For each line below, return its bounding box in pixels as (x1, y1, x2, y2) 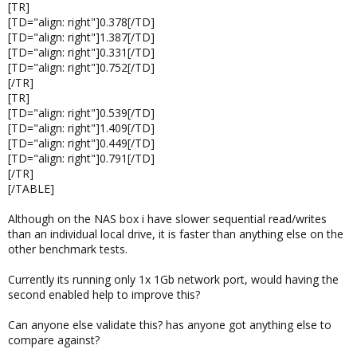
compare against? (8, 332, 100, 347)
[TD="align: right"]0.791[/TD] (8, 151, 155, 166)
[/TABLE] (8, 181, 54, 196)
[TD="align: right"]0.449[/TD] (8, 135, 155, 151)
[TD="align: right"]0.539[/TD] (8, 105, 155, 120)
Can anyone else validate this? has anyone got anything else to (8, 317, 331, 332)
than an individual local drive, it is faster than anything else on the (8, 226, 343, 241)
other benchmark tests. (8, 241, 127, 257)
